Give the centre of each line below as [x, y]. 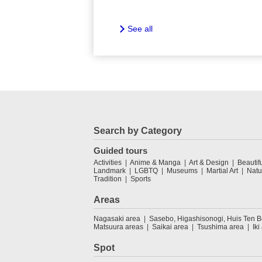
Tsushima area [220, 227]
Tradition [108, 179]
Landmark [110, 171]
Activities [108, 163]
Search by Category [138, 131]
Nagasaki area [117, 219]
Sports [141, 179]
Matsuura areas [118, 227]
